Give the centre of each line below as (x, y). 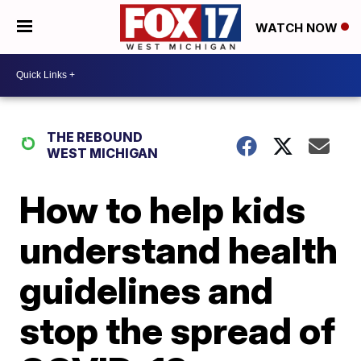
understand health (179, 249)
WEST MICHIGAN (103, 153)
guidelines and (147, 290)
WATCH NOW (298, 27)
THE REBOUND (95, 137)
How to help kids (163, 209)
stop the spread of (178, 330)
